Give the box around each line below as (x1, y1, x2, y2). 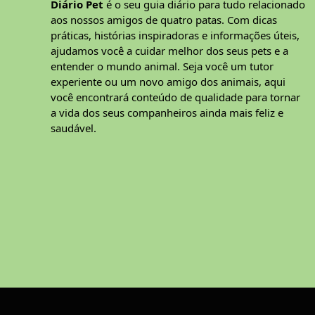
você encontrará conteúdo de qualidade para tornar (51, 90, 300, 105)
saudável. (51, 121, 96, 136)
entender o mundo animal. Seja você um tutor (51, 59, 274, 74)
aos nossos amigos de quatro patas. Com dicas (51, 13, 277, 27)
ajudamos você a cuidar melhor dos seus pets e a (51, 44, 288, 58)
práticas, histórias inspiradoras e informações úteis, (51, 28, 300, 43)
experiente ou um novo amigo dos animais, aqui (51, 75, 285, 89)
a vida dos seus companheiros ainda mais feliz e (51, 105, 283, 120)
